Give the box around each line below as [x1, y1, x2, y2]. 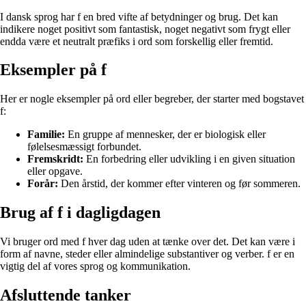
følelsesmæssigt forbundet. [27, 141, 141, 153]
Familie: [27, 128, 65, 141]
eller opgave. [27, 165, 83, 178]
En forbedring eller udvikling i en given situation [83, 153, 295, 165]
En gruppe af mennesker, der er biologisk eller [65, 128, 266, 141]
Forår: [27, 178, 58, 190]
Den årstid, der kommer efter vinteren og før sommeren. [58, 178, 301, 190]
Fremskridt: [27, 153, 83, 165]
